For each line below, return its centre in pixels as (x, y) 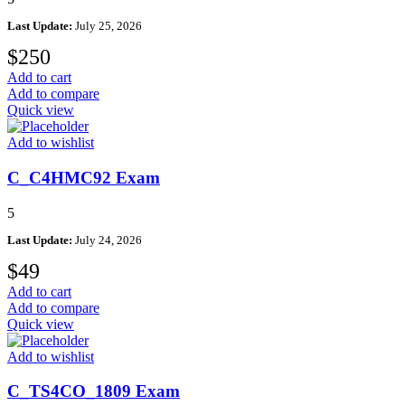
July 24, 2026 (107, 240)
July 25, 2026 (107, 26)
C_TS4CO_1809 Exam (94, 391)
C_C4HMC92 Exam (84, 177)
